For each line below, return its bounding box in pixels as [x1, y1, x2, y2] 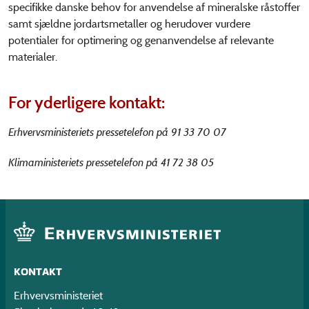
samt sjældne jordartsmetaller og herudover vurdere [8, 17, 250, 30]
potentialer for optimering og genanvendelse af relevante [8, 34, 274, 47]
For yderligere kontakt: [8, 92, 165, 113]
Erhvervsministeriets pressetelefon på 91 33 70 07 [8, 125, 226, 139]
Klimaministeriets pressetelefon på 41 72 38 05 [8, 155, 214, 169]
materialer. [8, 50, 57, 63]
